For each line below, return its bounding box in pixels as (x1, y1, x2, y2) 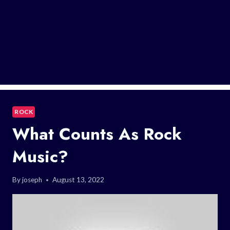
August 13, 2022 (52, 176, 105, 184)
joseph (22, 176, 43, 184)
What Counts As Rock (12, 122, 182, 146)
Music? (12, 144, 68, 168)
